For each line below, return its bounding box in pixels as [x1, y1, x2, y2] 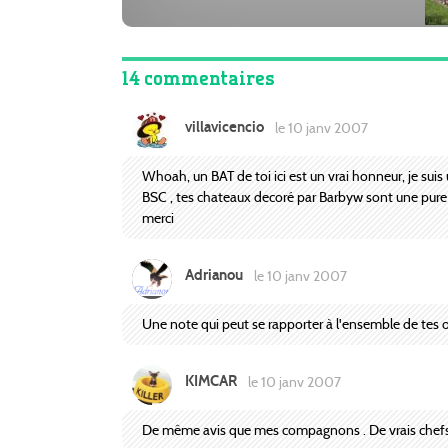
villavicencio [185, 118, 264, 137]
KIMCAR [185, 372, 237, 391]
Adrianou [185, 266, 243, 285]
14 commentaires [122, 65, 275, 91]
